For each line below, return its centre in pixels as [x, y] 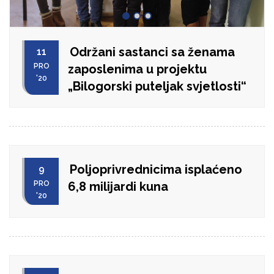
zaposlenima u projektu [137, 69]
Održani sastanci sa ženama [152, 52]
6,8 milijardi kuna [118, 186]
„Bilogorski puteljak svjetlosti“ [157, 86]
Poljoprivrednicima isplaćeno [156, 169]
